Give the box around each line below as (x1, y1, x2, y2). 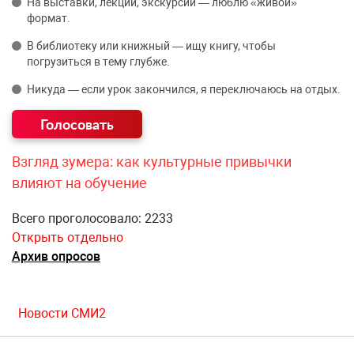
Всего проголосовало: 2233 (12, 211, 173, 227)
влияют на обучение (12, 175, 147, 192)
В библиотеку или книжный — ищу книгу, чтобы (27, 40, 276, 53)
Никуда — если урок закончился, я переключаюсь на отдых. (27, 83, 341, 96)
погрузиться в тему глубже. (27, 55, 170, 69)
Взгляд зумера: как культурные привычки (12, 153, 292, 171)
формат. (27, 12, 70, 25)
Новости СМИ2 (18, 306, 106, 322)
